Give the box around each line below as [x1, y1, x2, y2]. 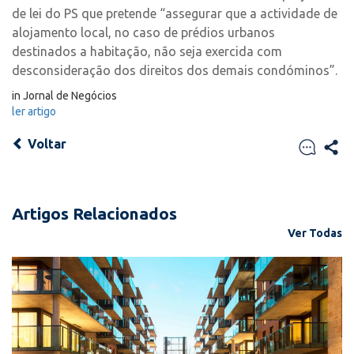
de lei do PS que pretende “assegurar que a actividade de [12, 6, 337, 21]
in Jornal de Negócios [12, 89, 117, 102]
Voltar [24, 137, 66, 151]
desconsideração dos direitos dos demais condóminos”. [12, 63, 337, 77]
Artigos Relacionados [12, 204, 177, 223]
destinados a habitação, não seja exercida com [12, 44, 282, 58]
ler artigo [12, 105, 56, 118]
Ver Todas [288, 227, 342, 239]
